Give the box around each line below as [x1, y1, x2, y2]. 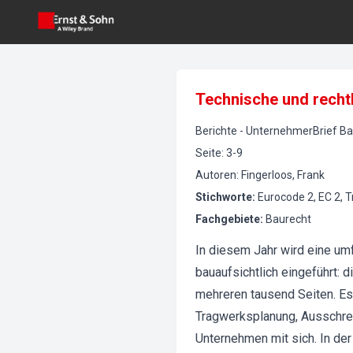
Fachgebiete [195, 213, 260, 225]
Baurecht [266, 213, 311, 225]
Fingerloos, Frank [241, 169, 325, 181]
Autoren [195, 169, 236, 181]
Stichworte [195, 191, 252, 203]
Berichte [195, 124, 237, 137]
